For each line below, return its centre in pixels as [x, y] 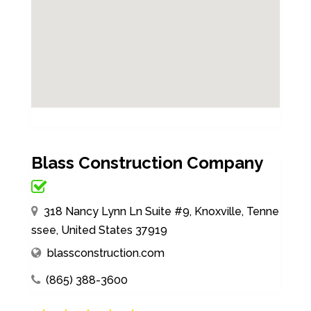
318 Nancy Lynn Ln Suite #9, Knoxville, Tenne [161, 211]
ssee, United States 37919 [99, 230]
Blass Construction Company [147, 162]
